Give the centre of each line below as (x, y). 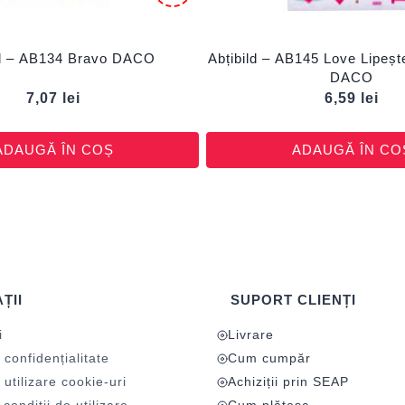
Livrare (251, 334)
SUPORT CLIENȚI (293, 300)
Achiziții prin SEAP (288, 381)
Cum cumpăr (269, 358)
